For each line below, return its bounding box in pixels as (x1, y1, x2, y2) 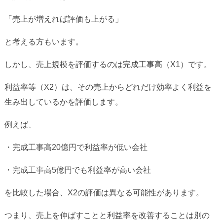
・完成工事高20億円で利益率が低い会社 (4, 143, 147, 152)
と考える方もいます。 (4, 37, 83, 46)
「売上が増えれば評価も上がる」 (4, 15, 123, 24)
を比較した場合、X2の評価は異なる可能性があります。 (4, 188, 204, 197)
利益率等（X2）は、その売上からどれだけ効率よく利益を (4, 83, 212, 92)
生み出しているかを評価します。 (4, 98, 123, 107)
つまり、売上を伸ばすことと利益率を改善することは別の (4, 211, 210, 220)
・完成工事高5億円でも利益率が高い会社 (4, 166, 151, 175)
